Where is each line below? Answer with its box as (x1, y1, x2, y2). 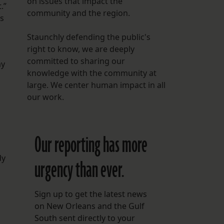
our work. (26, 91, 64, 103)
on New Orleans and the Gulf (34, 200, 144, 212)
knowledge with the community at (26, 67, 156, 79)
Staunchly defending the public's (26, 31, 150, 43)
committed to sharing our (26, 55, 125, 67)
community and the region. (26, 7, 130, 19)
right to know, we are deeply (26, 43, 134, 55)
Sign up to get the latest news (34, 188, 147, 200)
